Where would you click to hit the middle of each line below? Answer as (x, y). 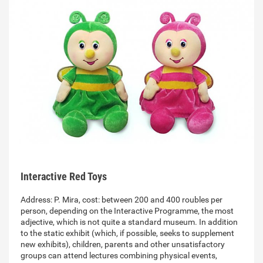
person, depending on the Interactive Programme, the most (127, 211)
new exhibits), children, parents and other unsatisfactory (123, 245)
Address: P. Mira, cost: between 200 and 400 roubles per (122, 200)
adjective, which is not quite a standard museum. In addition (129, 222)
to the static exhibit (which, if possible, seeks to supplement (127, 233)
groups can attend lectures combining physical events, (119, 256)
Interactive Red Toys (64, 177)
